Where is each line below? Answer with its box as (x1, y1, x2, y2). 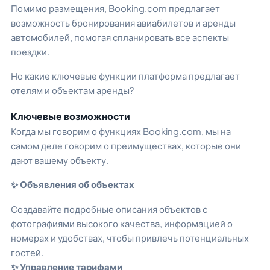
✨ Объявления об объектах (11, 178, 134, 190)
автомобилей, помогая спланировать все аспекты (11, 31, 229, 43)
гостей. (11, 246, 43, 258)
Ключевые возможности (11, 109, 130, 122)
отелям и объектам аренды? (11, 84, 134, 96)
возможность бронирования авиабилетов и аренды (11, 16, 236, 28)
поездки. (11, 45, 49, 57)
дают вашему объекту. (11, 154, 108, 166)
